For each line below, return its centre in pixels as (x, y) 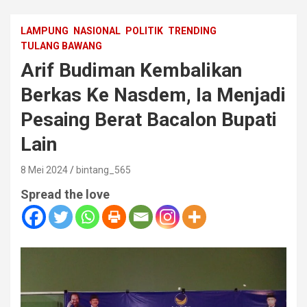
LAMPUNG (45, 31)
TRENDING (192, 31)
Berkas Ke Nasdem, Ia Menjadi (153, 95)
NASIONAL (97, 31)
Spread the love (65, 195)
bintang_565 (103, 170)
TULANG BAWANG (61, 46)
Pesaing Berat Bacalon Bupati (149, 120)
